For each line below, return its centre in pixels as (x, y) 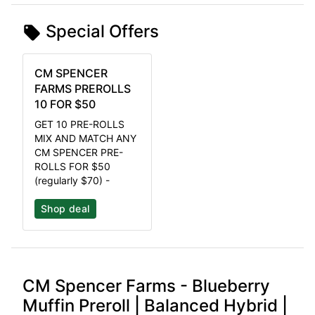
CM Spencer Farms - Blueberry (146, 286)
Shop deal (65, 209)
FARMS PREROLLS (83, 89)
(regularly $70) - (72, 181)
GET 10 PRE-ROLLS (79, 124)
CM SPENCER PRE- (79, 153)
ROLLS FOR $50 (72, 167)
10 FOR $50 (65, 104)
